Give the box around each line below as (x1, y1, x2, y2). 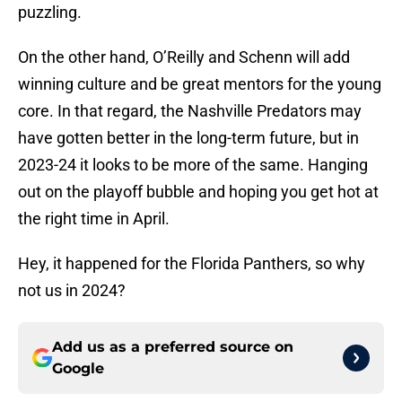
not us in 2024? (18, 281, 126, 301)
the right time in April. (18, 209, 170, 229)
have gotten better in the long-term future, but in (18, 128, 359, 148)
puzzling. (18, 3, 82, 22)
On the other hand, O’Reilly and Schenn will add (18, 48, 350, 67)
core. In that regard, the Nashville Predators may (18, 101, 362, 121)
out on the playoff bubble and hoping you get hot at (18, 182, 379, 202)
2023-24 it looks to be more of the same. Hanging (18, 155, 368, 175)
